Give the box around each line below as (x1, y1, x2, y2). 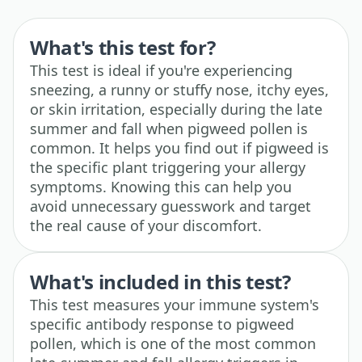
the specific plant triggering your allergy (30, 157, 305, 177)
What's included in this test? (30, 267, 291, 295)
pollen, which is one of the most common (30, 333, 316, 353)
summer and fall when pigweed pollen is (30, 118, 308, 138)
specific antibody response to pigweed (30, 314, 294, 334)
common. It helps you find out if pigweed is (30, 137, 329, 158)
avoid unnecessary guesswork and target (30, 196, 311, 216)
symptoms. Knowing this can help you (30, 176, 292, 196)
